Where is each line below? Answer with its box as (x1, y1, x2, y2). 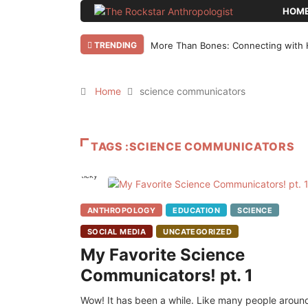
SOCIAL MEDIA (87, 227, 146, 237)
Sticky (74, 170, 98, 180)
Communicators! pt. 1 (80, 265, 253, 286)
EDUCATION (173, 206, 221, 216)
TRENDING (92, 40, 137, 50)
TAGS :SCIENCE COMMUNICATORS (91, 140, 295, 153)
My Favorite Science (80, 245, 245, 265)
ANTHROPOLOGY (87, 206, 156, 216)
